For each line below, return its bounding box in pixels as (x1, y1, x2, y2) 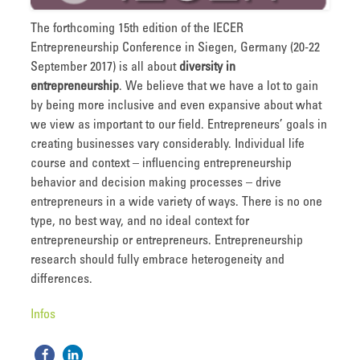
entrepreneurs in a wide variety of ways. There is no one (31, 195, 322, 209)
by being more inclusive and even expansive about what (31, 99, 321, 112)
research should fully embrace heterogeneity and (31, 253, 284, 267)
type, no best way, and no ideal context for (31, 215, 249, 228)
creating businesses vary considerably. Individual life (31, 137, 305, 151)
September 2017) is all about (31, 60, 179, 74)
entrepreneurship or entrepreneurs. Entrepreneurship (31, 234, 303, 247)
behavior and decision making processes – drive (31, 176, 281, 190)
